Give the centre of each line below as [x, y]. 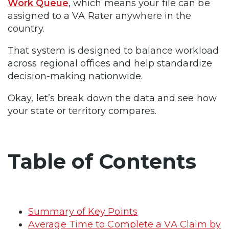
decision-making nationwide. [75, 76]
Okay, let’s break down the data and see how [112, 98]
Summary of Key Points [83, 211]
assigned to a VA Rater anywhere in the [100, 16]
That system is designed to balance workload [113, 50]
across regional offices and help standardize [110, 63]
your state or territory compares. [82, 111]
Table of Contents [102, 161]
